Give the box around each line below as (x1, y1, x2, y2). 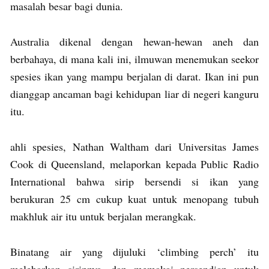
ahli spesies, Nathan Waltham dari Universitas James (10, 139, 259, 154)
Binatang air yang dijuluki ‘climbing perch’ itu (10, 244, 259, 259)
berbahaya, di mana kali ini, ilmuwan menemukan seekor (10, 51, 259, 66)
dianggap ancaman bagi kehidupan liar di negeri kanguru (10, 86, 259, 101)
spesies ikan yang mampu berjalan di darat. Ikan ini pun (10, 68, 259, 83)
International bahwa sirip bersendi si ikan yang (10, 174, 259, 189)
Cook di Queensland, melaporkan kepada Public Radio (10, 156, 259, 171)
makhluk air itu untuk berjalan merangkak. (10, 208, 196, 223)
